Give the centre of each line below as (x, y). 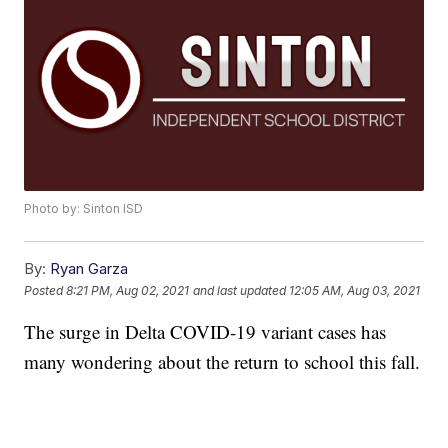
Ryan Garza (89, 269)
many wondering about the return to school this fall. (222, 362)
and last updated (240, 290)
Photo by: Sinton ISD (84, 209)
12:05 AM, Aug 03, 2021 (355, 290)
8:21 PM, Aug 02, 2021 (128, 290)
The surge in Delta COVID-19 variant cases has (205, 332)
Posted (45, 290)
